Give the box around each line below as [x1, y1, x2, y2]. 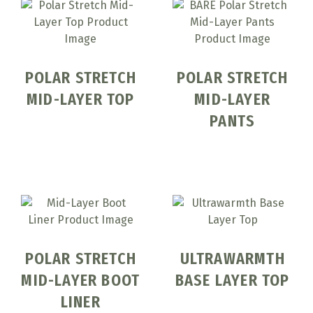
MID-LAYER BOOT [21, 270, 140, 291]
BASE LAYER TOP [175, 270, 290, 291]
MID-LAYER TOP [27, 89, 135, 110]
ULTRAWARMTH [180, 249, 285, 269]
